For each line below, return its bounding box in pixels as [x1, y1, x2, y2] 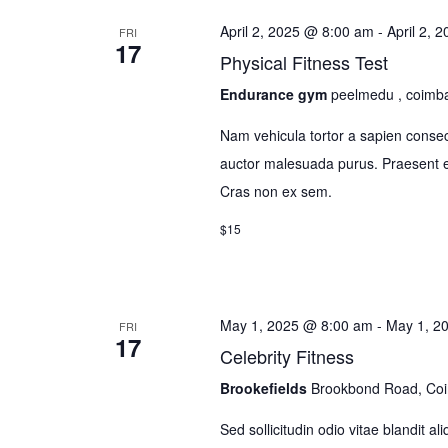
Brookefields [219, 378, 311, 399]
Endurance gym [219, 84, 331, 105]
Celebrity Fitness [219, 343, 354, 370]
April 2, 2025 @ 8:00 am [219, 21, 374, 42]
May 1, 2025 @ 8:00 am [219, 315, 373, 336]
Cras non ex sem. [219, 181, 332, 202]
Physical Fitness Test [219, 49, 388, 76]
